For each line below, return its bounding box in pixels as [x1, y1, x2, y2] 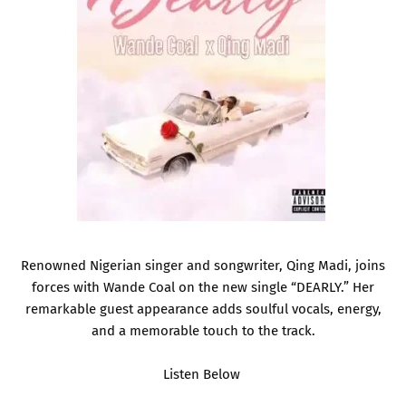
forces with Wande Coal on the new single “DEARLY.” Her [32, 278, 374, 295]
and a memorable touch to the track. [91, 322, 315, 339]
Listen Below [162, 365, 244, 382]
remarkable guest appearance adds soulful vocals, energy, [24, 300, 382, 317]
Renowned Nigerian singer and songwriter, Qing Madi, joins [21, 256, 385, 274]
